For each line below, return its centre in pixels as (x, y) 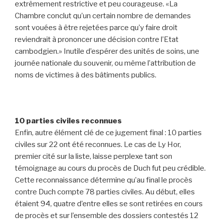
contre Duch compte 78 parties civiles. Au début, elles (105, 192)
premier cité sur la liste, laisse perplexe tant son (93, 156)
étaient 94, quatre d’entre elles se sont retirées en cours (109, 203)
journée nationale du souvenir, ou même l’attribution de (105, 63)
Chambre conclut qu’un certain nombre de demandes (103, 16)
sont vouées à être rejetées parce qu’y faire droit (96, 27)
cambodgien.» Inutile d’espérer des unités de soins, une (107, 51)
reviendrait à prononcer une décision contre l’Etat (97, 39)
